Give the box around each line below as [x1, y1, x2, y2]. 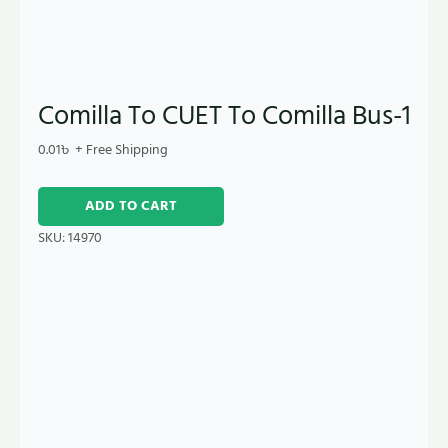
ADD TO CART [84, 194, 177, 217]
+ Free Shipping [74, 138, 168, 161]
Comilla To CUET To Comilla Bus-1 [37, 93, 411, 139]
